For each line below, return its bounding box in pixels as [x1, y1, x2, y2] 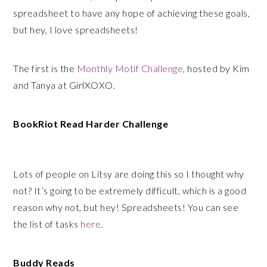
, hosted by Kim [183, 63, 250, 74]
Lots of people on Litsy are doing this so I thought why [13, 168, 244, 179]
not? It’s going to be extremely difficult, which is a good [13, 185, 247, 196]
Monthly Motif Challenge [76, 63, 184, 74]
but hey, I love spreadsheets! [13, 24, 138, 35]
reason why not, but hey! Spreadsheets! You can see [13, 201, 239, 213]
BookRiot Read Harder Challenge [13, 118, 169, 129]
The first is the [13, 63, 77, 74]
